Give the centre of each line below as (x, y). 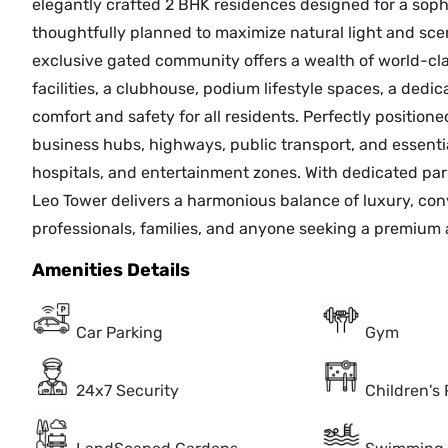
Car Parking (119, 333)
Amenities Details (111, 270)
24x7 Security (127, 391)
